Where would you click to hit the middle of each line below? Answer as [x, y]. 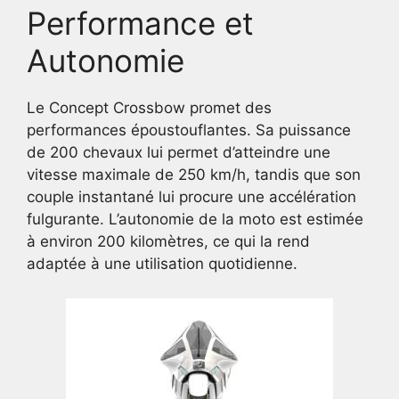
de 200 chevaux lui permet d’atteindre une [179, 152]
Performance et [140, 23]
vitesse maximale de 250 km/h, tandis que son [194, 175]
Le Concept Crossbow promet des [149, 108]
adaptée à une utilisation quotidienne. [162, 264]
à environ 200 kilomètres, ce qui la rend [168, 241]
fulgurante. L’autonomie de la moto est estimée [195, 219]
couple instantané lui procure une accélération [191, 197]
